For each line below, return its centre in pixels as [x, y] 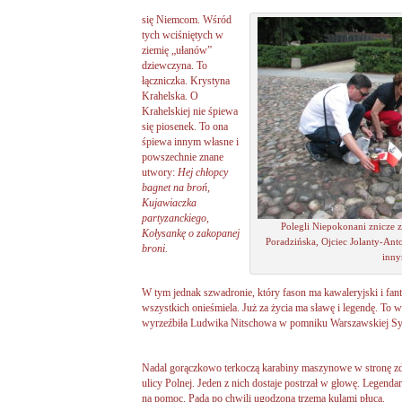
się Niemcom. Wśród [187, 20]
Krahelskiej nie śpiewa [190, 112]
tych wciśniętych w [183, 35]
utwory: [158, 173]
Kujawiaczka [169, 203]
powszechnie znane [183, 157]
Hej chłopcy [201, 173]
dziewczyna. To [175, 66]
